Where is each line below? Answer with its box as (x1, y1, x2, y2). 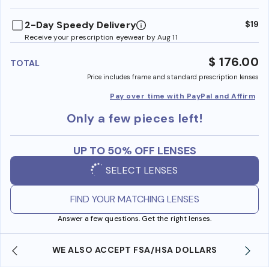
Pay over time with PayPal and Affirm (110, 91, 255, 101)
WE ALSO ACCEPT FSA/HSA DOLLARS (52, 244, 217, 255)
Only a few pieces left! (66, 110, 203, 126)
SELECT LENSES (106, 164, 178, 177)
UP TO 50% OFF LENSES (73, 143, 196, 158)
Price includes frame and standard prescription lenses (87, 72, 259, 81)
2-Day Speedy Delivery (25, 18, 136, 31)
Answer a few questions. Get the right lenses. (57, 213, 212, 223)
